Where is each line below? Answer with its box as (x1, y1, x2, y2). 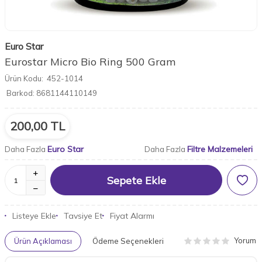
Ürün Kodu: (5, 74, 43, 83)
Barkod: (6, 88, 35, 98)
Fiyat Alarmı (110, 211, 154, 221)
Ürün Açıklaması (14, 236, 72, 246)
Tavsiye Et (64, 211, 102, 221)
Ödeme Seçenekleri (92, 236, 164, 246)
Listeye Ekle (12, 211, 56, 221)
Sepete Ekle (106, 173, 166, 187)
